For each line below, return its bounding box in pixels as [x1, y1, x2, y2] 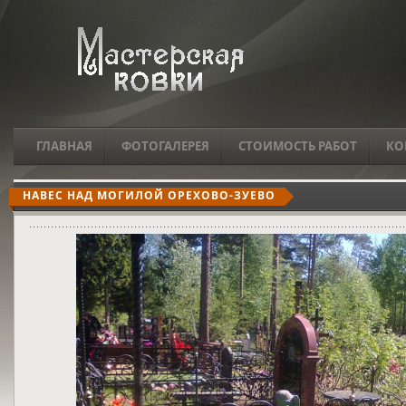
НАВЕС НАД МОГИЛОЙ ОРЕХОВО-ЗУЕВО [23, 188, 275, 203]
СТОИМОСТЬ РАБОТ [238, 138, 357, 154]
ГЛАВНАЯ [36, 138, 92, 154]
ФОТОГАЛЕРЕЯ [121, 138, 209, 154]
